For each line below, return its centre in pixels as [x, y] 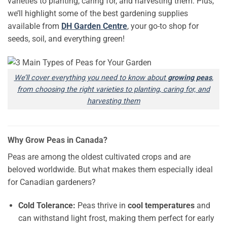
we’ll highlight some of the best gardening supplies [98, 13]
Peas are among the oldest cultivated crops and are [99, 157]
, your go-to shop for [163, 26]
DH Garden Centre [94, 26]
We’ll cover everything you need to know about [91, 78]
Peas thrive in [101, 206]
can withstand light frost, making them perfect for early [116, 218]
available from [34, 26]
